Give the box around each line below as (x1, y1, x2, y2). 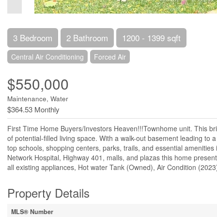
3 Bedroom (13, 31, 52, 44)
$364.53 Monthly (7, 104, 60, 114)
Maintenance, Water (7, 94, 68, 103)
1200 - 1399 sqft (122, 31, 181, 44)
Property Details (7, 184, 90, 201)
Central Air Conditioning (11, 52, 84, 62)
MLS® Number (11, 207, 53, 216)
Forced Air (94, 52, 126, 62)
